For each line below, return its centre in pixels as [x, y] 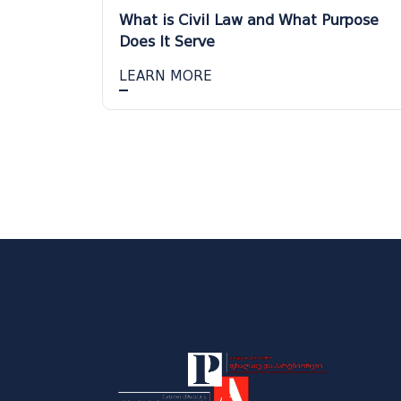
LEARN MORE [166, 76]
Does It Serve [167, 41]
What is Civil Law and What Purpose [249, 20]
